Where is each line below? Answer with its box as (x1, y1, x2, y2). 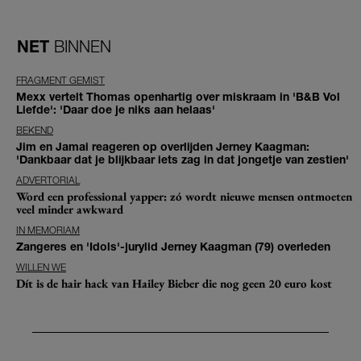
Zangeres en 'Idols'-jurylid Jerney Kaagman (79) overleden (16, 239, 330, 254)
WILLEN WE (16, 261, 66, 274)
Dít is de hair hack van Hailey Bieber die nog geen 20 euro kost (16, 276, 332, 292)
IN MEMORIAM (16, 224, 80, 237)
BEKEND (16, 124, 53, 137)
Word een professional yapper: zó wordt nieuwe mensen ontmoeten (16, 189, 352, 205)
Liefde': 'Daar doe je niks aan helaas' (16, 102, 215, 117)
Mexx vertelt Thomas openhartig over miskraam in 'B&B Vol (16, 89, 340, 104)
